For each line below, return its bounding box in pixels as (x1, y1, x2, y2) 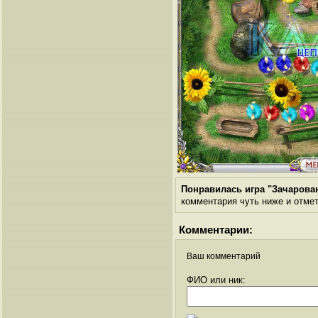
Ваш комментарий (187, 251, 261, 262)
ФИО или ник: (187, 275, 246, 286)
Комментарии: (179, 224, 253, 236)
